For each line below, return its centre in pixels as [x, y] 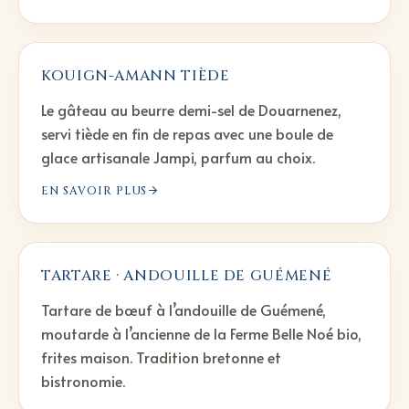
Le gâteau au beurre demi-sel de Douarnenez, [191, 109]
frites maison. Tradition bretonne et [161, 357]
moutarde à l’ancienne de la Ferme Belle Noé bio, [201, 333]
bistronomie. [83, 380]
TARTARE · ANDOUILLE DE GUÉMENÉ [187, 275]
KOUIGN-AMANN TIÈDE [136, 75]
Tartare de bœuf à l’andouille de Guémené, [184, 309]
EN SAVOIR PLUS [94, 190]
